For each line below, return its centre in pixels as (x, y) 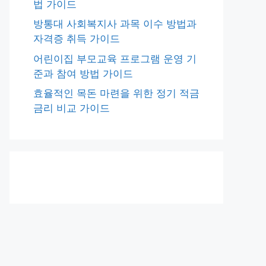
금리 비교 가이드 (72, 108)
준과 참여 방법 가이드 (83, 73)
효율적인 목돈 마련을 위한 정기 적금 (116, 93)
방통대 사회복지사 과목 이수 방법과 (115, 24)
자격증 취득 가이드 (77, 39)
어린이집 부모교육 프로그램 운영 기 (115, 58)
